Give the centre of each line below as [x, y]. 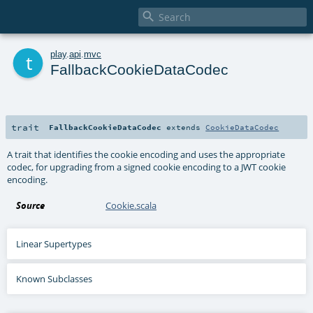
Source [31, 205]
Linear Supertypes [54, 243]
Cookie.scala [131, 205]
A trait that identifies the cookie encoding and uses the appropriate [146, 154]
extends [184, 127]
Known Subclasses [54, 278]
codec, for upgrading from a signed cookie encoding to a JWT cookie [147, 167]
